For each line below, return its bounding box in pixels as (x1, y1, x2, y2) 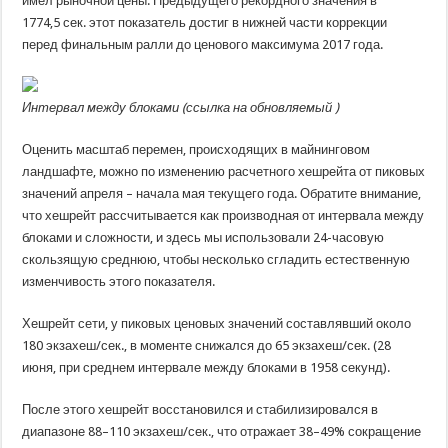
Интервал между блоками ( (22, 100, 187, 115)
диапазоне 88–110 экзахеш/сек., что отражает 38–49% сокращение (22, 424, 422, 439)
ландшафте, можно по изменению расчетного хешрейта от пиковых (22, 164, 426, 179)
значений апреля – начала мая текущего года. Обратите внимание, (22, 186, 422, 201)
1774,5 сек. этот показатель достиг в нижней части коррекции (22, 15, 388, 30)
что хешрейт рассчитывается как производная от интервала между (22, 208, 425, 223)
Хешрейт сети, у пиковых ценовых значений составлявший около (22, 316, 412, 331)
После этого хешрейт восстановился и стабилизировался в (22, 402, 379, 417)
